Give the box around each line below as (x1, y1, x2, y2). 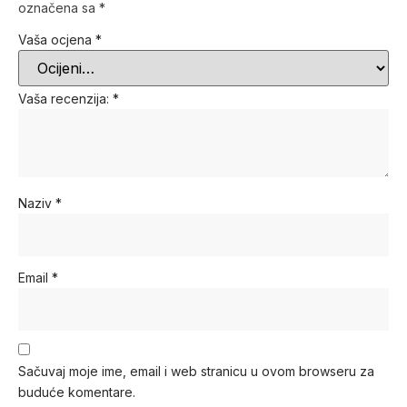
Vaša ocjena (18, 32, 95, 48)
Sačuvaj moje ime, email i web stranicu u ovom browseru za (18, 363, 374, 380)
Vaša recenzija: (18, 90, 113, 106)
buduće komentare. (18, 384, 135, 401)
